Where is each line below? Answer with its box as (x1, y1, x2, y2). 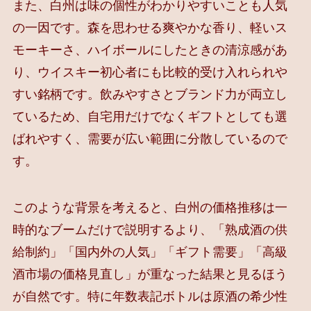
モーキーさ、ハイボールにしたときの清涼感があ (12, 42, 287, 57)
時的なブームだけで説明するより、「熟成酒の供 (12, 223, 287, 237)
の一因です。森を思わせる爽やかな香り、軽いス (12, 20, 287, 35)
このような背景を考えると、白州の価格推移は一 (12, 201, 287, 215)
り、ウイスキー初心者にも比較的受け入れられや (12, 65, 287, 79)
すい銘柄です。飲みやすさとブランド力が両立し (12, 87, 287, 101)
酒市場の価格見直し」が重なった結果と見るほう (12, 267, 287, 282)
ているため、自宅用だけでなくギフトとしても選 (12, 109, 287, 124)
